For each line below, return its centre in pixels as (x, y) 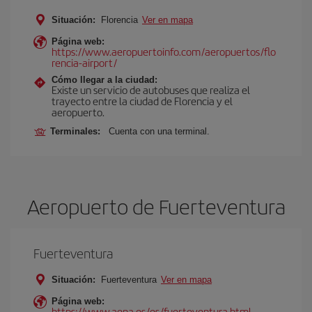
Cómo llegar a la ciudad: (104, 80)
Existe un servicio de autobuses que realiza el (151, 89)
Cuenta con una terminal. (159, 131)
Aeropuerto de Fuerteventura (156, 206)
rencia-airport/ (84, 62)
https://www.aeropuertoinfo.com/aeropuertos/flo (164, 51)
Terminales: (78, 131)
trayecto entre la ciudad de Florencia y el (142, 101)
